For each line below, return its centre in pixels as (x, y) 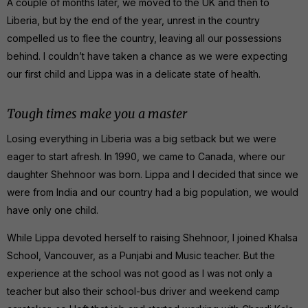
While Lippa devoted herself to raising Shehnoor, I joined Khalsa (152, 237)
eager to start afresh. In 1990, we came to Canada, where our (146, 156)
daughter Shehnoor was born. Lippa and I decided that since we (153, 174)
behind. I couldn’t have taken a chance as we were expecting (147, 56)
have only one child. (53, 210)
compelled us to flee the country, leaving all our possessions (144, 38)
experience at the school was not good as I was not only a (140, 273)
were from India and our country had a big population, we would (153, 192)
